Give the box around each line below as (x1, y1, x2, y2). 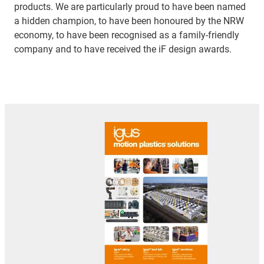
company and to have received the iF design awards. (14, 43, 232, 55)
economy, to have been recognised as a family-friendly (14, 29, 239, 41)
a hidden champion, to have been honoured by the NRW (14, 15, 244, 27)
